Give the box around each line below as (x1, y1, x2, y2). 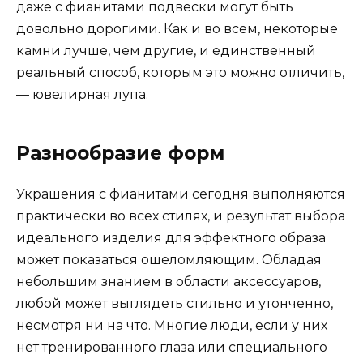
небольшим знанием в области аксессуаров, (16, 274, 321, 290)
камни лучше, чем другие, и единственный (16, 43, 316, 59)
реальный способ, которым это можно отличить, (16, 65, 344, 81)
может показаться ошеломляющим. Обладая (16, 252, 322, 268)
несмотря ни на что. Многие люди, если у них (16, 318, 327, 334)
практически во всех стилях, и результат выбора (16, 208, 345, 224)
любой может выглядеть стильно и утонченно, (16, 296, 333, 312)
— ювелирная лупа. (16, 87, 148, 103)
